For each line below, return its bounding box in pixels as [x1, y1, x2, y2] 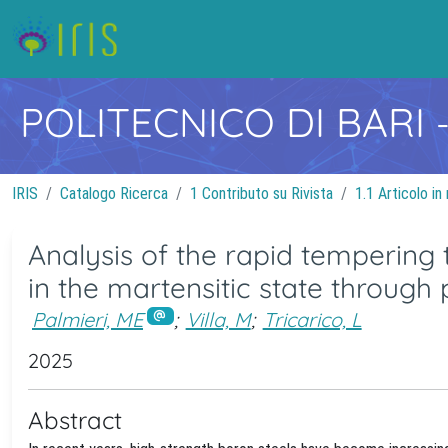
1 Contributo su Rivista [190, 184, 333, 203]
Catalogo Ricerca [60, 184, 168, 203]
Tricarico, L [262, 307, 362, 332]
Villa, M [185, 307, 251, 332]
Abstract [28, 404, 122, 435]
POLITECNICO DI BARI [20, 97, 436, 147]
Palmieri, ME [32, 307, 143, 332]
